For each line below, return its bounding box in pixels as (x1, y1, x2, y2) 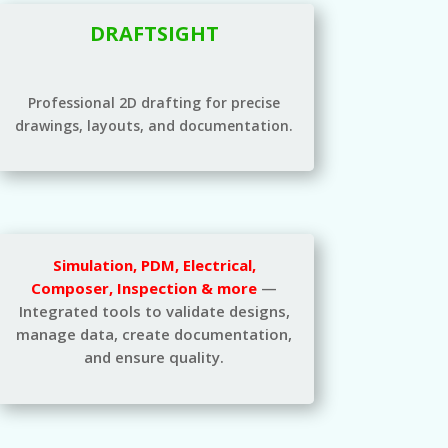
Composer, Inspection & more (31, 277, 258, 298)
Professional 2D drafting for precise (28, 93, 281, 113)
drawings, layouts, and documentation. (15, 116, 294, 136)
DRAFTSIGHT (89, 20, 219, 48)
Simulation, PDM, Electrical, (52, 254, 256, 275)
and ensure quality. (84, 346, 225, 367)
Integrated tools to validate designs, (18, 300, 290, 321)
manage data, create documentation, (16, 323, 293, 344)
